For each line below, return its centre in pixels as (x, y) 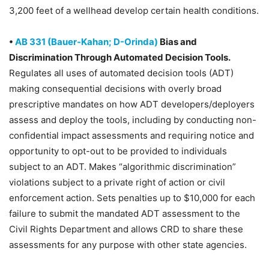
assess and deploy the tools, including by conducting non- (133, 120)
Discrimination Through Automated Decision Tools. (120, 57)
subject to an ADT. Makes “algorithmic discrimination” (122, 167)
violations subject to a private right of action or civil (117, 182)
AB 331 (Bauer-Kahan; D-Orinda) (87, 42)
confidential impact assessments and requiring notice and (131, 135)
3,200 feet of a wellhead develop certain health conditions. (134, 11)
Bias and (178, 42)
